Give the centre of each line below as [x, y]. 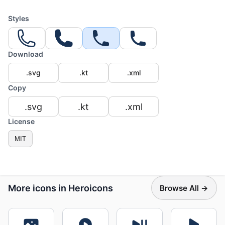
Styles [19, 18]
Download [26, 54]
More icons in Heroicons [61, 188]
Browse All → [184, 188]
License [21, 121]
